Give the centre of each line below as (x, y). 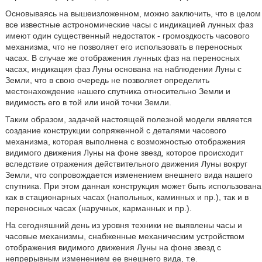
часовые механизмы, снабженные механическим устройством (125, 236)
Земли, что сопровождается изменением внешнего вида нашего (129, 175)
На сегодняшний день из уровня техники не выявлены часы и (123, 225)
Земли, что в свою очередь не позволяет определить (107, 80)
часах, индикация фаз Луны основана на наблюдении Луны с (123, 69)
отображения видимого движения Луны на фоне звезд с (113, 247)
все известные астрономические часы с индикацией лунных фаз (129, 25)
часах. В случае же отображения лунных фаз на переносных (122, 58)
